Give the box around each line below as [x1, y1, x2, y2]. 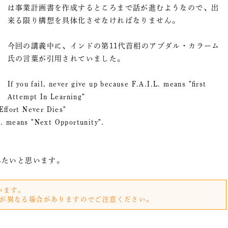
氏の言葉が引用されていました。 [7, 54, 125, 62]
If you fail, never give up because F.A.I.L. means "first [7, 80, 207, 88]
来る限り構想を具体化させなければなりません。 [7, 16, 180, 24]
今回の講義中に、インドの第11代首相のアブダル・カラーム [7, 42, 220, 49]
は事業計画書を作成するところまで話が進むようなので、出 [7, 4, 219, 11]
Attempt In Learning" [7, 93, 85, 101]
